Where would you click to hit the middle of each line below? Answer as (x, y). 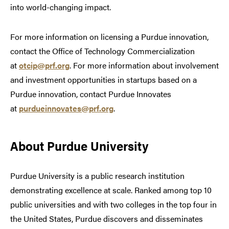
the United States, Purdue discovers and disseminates (107, 218)
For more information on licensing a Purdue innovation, (109, 36)
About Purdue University (79, 145)
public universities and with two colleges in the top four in (113, 204)
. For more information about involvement (144, 65)
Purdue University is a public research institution (97, 175)
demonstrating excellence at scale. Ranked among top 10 (111, 190)
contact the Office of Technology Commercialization (102, 51)
